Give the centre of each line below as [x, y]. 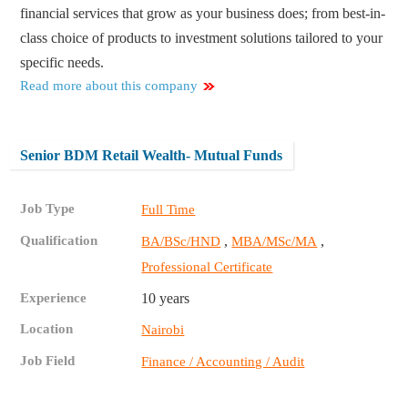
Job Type [48, 209]
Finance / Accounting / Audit [223, 362]
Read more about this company [109, 86]
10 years [166, 299]
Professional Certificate [207, 267]
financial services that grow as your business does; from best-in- [203, 14]
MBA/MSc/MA [275, 242]
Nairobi [163, 330]
